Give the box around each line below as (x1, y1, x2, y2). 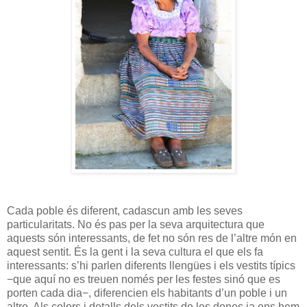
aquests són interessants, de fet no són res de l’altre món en (7, 232, 297, 244)
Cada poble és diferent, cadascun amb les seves (7, 204, 243, 217)
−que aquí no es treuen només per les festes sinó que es (7, 273, 280, 285)
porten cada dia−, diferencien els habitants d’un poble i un (7, 286, 287, 299)
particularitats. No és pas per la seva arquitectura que (7, 218, 265, 230)
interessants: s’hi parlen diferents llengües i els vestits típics (7, 259, 295, 271)
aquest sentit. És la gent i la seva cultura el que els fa (7, 245, 263, 258)
